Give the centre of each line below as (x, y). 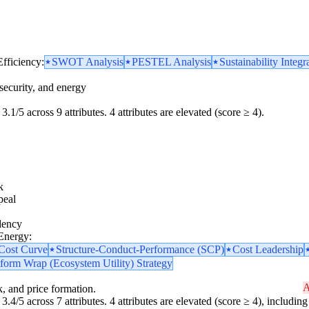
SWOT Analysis (88, 61)
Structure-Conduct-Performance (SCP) (140, 249)
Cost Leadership (268, 249)
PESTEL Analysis (171, 61)
